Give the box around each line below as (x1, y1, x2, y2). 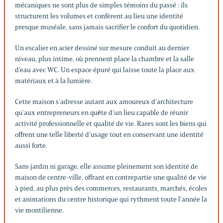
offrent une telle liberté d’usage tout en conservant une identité (15, 130, 204, 139)
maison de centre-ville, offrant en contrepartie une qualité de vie (15, 173, 207, 182)
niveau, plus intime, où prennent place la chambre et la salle (15, 54, 194, 63)
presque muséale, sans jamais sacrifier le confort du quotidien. (15, 22, 200, 31)
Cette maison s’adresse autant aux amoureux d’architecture (15, 97, 193, 106)
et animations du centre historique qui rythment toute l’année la (15, 195, 207, 204)
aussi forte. (15, 141, 47, 150)
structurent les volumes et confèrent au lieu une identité (15, 11, 183, 20)
